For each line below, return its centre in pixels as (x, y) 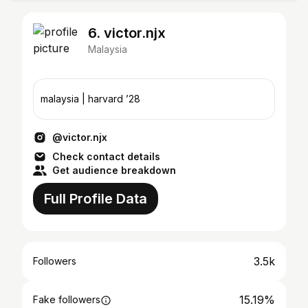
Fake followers (67, 299)
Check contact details (106, 156)
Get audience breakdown (114, 170)
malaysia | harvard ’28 (90, 99)
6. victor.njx (127, 33)
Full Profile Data (96, 199)
